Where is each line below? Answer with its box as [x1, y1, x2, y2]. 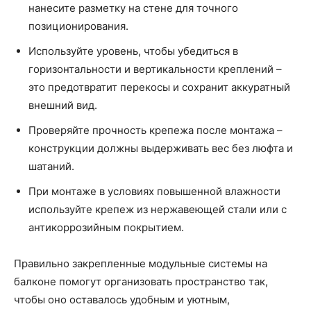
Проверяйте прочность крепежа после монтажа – [28, 124, 283, 137]
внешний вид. [28, 99, 97, 112]
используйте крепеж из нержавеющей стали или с [28, 203, 287, 217]
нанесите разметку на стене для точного [28, 1, 238, 15]
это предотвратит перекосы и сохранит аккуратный [28, 81, 290, 94]
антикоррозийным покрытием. [28, 221, 184, 235]
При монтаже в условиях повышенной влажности [28, 185, 280, 199]
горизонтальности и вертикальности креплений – [28, 62, 282, 76]
